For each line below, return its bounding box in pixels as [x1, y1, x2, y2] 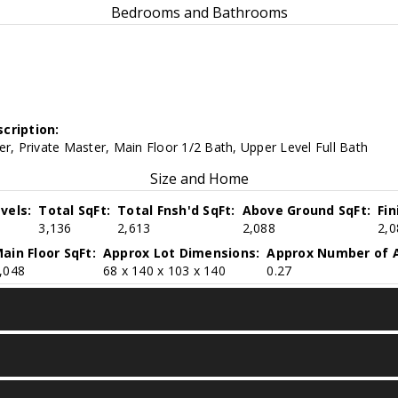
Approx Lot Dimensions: [102, 244, 260, 261]
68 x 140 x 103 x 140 [102, 262, 226, 279]
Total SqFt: [38, 202, 111, 219]
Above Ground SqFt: [242, 202, 371, 219]
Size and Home [149, 169, 249, 188]
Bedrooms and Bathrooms [110, 3, 288, 22]
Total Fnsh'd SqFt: [117, 202, 235, 219]
